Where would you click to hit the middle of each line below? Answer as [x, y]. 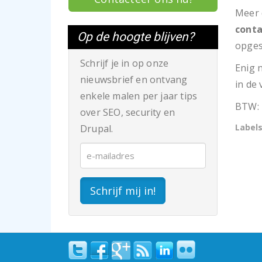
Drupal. [97, 129]
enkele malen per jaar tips [139, 96]
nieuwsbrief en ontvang [134, 80]
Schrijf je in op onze [125, 63]
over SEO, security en [128, 112]
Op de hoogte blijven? [136, 37]
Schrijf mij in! [123, 191]
